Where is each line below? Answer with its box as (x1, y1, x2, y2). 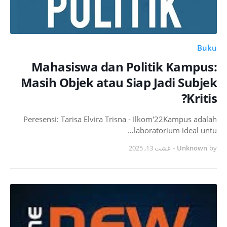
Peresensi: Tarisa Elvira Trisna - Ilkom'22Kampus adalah (23, 113, 217, 124)
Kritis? (186, 89, 217, 106)
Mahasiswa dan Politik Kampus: (31, 58, 217, 75)
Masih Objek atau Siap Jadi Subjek (20, 73, 217, 91)
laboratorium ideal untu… (134, 125, 217, 135)
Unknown (177, 143, 207, 153)
